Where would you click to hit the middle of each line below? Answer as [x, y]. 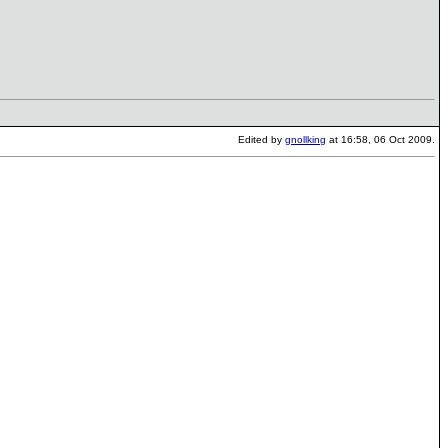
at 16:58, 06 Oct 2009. [380, 139]
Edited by [261, 139]
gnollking [305, 139]
